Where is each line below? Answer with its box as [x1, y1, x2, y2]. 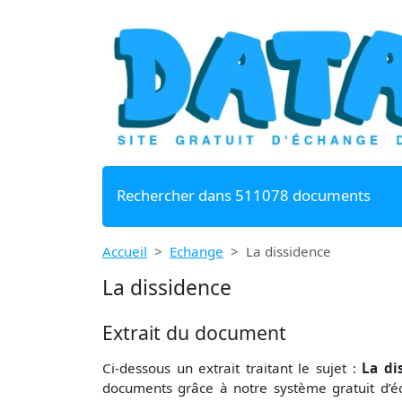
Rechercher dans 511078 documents [117, 184, 371, 205]
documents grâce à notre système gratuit [102, 378, 380, 397]
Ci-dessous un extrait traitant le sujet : [102, 358, 363, 377]
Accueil [102, 241, 147, 260]
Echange [170, 241, 223, 260]
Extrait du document [102, 319, 286, 345]
